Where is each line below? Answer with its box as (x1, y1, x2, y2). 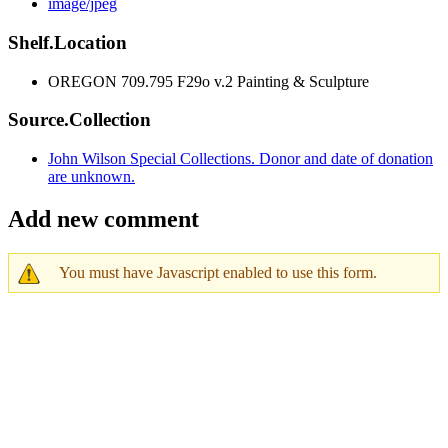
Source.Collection (8, 109, 151, 131)
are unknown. (48, 168, 135, 185)
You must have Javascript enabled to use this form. (59, 263, 377, 281)
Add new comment (8, 205, 199, 232)
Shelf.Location (8, 31, 127, 53)
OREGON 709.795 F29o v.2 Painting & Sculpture (48, 72, 369, 90)
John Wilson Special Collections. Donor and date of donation (48, 150, 433, 167)
